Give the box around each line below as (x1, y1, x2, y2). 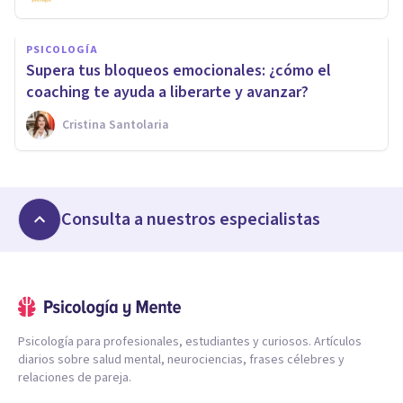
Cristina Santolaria (62, 115, 169, 134)
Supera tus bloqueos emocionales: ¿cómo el (26, 58, 331, 82)
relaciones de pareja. (18, 368, 131, 387)
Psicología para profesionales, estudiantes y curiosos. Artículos (18, 332, 362, 351)
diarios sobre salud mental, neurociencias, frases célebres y (18, 350, 345, 369)
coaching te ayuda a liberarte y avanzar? (26, 80, 309, 103)
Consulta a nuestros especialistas (61, 206, 320, 232)
